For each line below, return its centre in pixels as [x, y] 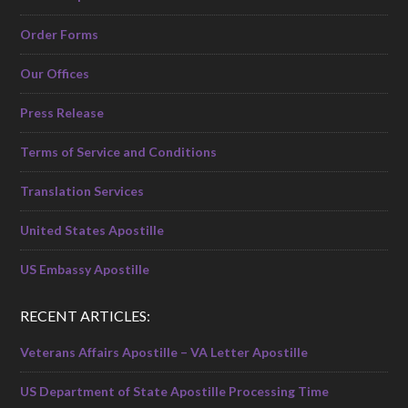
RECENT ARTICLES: [86, 316]
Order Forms [60, 35]
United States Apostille [92, 230]
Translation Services [82, 191]
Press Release [62, 113]
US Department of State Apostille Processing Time [175, 392]
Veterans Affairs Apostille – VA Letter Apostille [164, 352]
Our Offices [55, 74]
